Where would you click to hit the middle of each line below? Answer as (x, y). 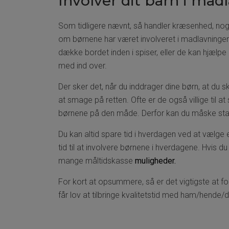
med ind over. (83, 65)
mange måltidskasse (96, 161)
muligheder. (155, 161)
